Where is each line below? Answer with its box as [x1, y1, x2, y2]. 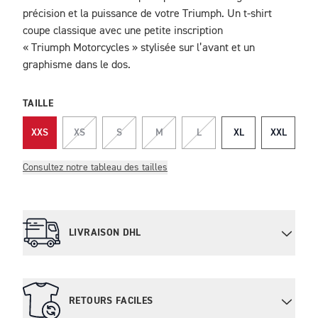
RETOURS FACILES [69, 295, 153, 308]
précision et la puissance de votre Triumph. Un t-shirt [23, 9, 272, 21]
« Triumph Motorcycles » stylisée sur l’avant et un [23, 43, 255, 55]
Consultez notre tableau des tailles [23, 163, 168, 173]
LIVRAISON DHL [69, 226, 141, 240]
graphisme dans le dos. [23, 60, 131, 72]
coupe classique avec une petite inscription [23, 26, 223, 38]
